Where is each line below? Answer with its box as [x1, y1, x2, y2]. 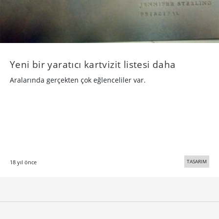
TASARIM [187, 158, 207, 165]
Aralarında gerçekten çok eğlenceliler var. [10, 75, 146, 85]
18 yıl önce [10, 158, 37, 166]
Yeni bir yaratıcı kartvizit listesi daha [10, 58, 176, 71]
